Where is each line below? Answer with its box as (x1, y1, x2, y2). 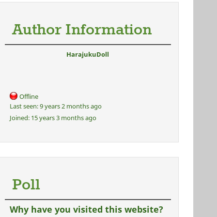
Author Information (12, 20, 152, 40)
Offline (19, 92, 38, 101)
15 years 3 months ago (29, 113, 96, 122)
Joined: (9, 113, 30, 122)
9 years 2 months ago (38, 102, 102, 110)
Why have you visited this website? (9, 203, 163, 215)
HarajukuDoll (66, 50, 109, 59)
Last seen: (9, 102, 38, 110)
